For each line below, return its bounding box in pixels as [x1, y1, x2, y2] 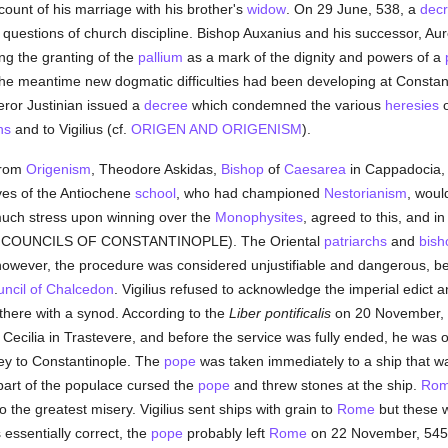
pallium [137, 49, 183, 65]
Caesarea [283, 161, 346, 177]
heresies [384, 97, 439, 113]
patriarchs [323, 233, 387, 249]
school [134, 185, 176, 201]
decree [143, 97, 188, 113]
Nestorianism [323, 185, 407, 201]
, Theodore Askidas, [90, 161, 221, 177]
